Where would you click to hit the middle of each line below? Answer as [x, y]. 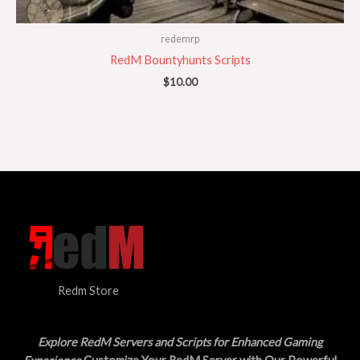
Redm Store [88, 290]
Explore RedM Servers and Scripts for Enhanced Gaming [180, 342]
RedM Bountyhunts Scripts [180, 60]
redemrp [180, 39]
